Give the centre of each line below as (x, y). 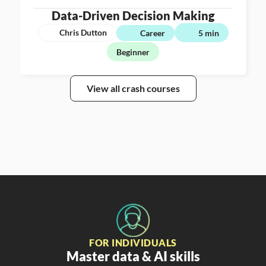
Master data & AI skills (133, 256)
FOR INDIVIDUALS (133, 243)
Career (152, 33)
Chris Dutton (83, 32)
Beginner (133, 52)
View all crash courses (133, 88)
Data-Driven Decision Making (133, 15)
